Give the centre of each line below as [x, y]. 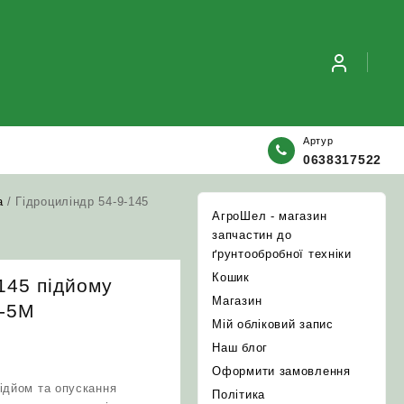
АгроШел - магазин [270, 216]
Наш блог [240, 348]
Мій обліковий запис [273, 324]
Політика [239, 395]
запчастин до [252, 235]
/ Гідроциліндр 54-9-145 [76, 202]
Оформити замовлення [281, 371]
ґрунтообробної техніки [282, 254]
